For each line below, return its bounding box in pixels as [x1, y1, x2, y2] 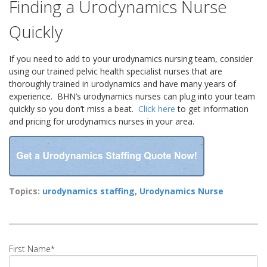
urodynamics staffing [42, 185, 135, 197]
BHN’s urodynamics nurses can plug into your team [57, 91, 255, 102]
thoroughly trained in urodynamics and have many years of [9, 78, 236, 89]
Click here [138, 103, 175, 114]
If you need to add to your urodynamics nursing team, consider [9, 53, 253, 64]
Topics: [9, 185, 42, 197]
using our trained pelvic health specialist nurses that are [9, 66, 222, 77]
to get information [175, 103, 249, 114]
